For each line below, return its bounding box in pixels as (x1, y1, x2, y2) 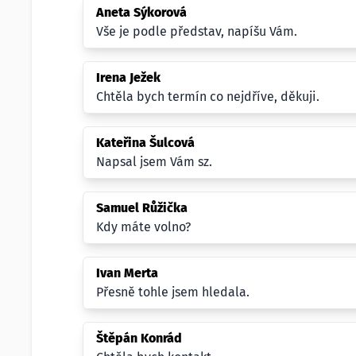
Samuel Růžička (96, 200, 188, 215)
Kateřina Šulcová (96, 135, 195, 150)
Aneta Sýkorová (96, 5, 187, 20)
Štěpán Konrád (96, 331, 182, 346)
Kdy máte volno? (96, 219, 191, 234)
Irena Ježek (96, 70, 161, 85)
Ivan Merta (96, 265, 158, 281)
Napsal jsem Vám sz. (96, 154, 212, 169)
